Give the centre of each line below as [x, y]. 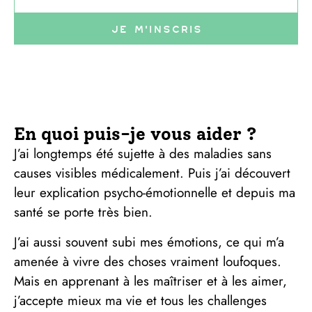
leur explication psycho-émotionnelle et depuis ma [155, 193]
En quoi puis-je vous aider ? [135, 134]
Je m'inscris [156, 29]
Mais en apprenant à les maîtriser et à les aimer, [150, 281]
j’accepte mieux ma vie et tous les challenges [140, 300]
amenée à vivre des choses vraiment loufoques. [148, 261]
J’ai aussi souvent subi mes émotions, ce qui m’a [149, 242]
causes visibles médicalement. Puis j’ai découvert [152, 173]
